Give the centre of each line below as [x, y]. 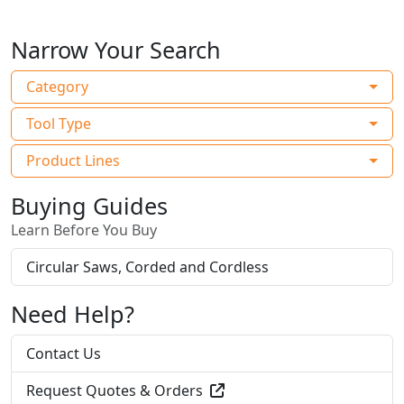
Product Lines [73, 161]
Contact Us [64, 354]
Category [57, 87]
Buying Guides [89, 206]
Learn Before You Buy [84, 230]
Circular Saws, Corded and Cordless [147, 267]
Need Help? [73, 314]
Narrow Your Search [116, 50]
